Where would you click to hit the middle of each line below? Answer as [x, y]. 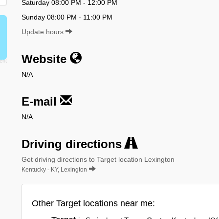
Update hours [44, 32]
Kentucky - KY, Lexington [54, 169]
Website [46, 59]
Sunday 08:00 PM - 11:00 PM [67, 17]
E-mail [41, 101]
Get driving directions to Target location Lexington [98, 159]
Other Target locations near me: [93, 203]
